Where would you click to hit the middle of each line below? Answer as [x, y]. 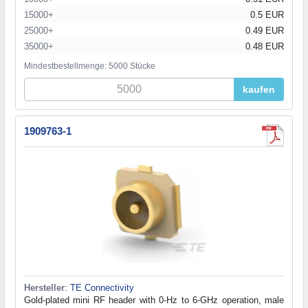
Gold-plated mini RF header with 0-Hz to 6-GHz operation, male [154, 300]
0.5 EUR [267, 14]
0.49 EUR [265, 30]
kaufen [259, 89]
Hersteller [44, 287]
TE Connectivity [102, 287]
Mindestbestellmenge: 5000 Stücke [90, 66]
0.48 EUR [265, 46]
